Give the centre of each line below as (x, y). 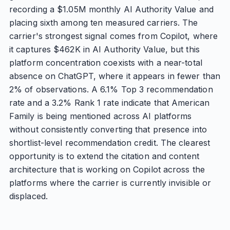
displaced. (28, 196)
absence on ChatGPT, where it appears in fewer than (114, 76)
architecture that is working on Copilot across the (107, 169)
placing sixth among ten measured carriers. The (103, 23)
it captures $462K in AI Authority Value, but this (104, 49)
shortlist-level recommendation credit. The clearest (110, 143)
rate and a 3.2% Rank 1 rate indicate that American (109, 103)
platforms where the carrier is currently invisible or (110, 183)
